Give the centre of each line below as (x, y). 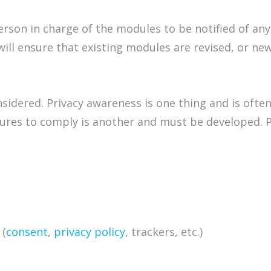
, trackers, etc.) (164, 232)
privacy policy (90, 232)
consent (27, 232)
